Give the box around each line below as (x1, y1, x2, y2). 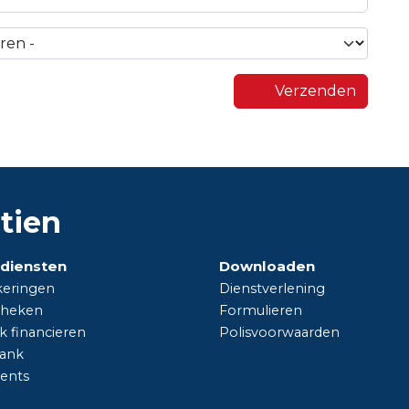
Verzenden (271, 82, 357, 100)
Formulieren (219, 302, 302, 320)
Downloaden (219, 257, 315, 276)
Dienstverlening (219, 280, 325, 298)
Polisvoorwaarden (219, 324, 340, 341)
